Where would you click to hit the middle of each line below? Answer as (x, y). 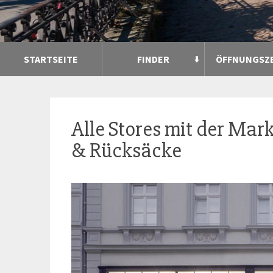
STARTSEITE (51, 59)
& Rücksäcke (126, 150)
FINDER (153, 59)
